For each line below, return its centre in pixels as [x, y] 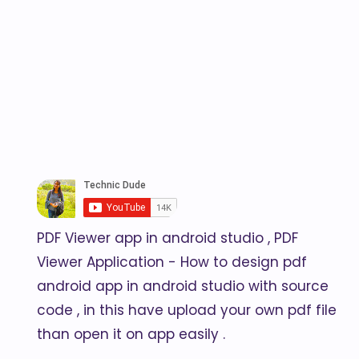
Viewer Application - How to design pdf [172, 262]
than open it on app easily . [131, 334]
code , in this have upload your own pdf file [187, 310]
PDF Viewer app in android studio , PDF [167, 238]
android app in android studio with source [183, 286]
